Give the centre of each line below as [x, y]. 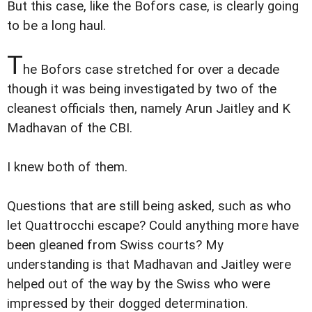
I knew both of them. [67, 167]
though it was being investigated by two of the [142, 89]
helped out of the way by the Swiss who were [139, 284]
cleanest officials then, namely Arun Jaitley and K [149, 109]
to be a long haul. [56, 26]
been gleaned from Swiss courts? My [115, 245]
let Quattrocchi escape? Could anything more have [153, 226]
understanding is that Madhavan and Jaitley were [149, 265]
